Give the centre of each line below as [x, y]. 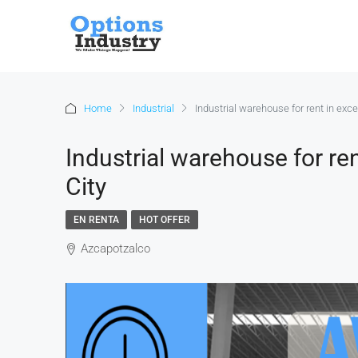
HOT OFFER [165, 220]
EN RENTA [96, 220]
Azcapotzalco [115, 249]
